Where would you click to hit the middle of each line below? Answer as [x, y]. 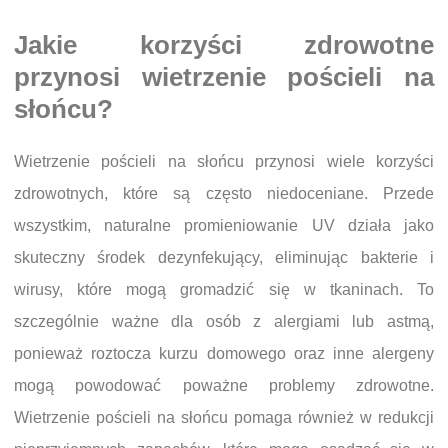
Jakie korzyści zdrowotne [224, 44]
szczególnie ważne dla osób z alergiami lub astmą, [224, 321]
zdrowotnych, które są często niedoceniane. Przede [224, 193]
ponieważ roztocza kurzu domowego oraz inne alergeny [224, 353]
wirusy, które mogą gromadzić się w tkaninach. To [224, 289]
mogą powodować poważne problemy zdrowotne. [224, 385]
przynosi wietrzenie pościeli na [224, 76]
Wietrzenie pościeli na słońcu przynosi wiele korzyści [224, 161]
